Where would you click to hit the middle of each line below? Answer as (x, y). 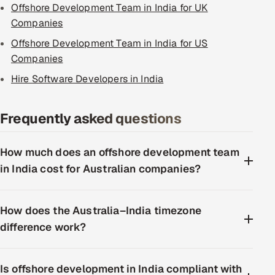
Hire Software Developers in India (87, 79)
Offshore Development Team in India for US (110, 43)
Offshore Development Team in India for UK (110, 8)
